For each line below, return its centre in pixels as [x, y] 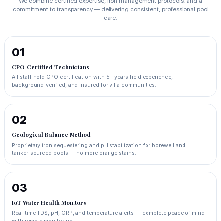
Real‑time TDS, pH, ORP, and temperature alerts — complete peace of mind [108, 213]
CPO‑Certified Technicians [50, 67]
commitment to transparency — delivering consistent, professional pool [110, 9]
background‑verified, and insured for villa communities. [84, 85]
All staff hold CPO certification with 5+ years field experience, [92, 77]
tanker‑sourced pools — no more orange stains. [74, 153]
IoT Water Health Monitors [49, 202]
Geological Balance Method [51, 135]
